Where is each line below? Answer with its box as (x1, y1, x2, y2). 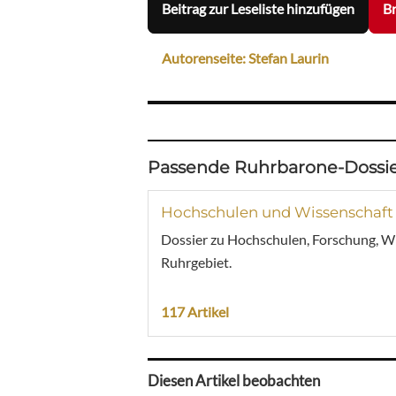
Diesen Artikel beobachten (148, 371, 320, 391)
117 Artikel (161, 302, 229, 320)
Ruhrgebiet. (161, 253, 232, 270)
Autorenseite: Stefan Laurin (162, 49, 329, 67)
